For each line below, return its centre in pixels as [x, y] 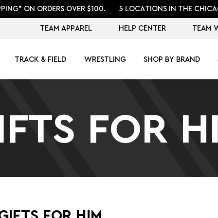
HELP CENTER [142, 28]
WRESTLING [105, 59]
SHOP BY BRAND [172, 59]
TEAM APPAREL [66, 28]
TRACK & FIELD [41, 59]
